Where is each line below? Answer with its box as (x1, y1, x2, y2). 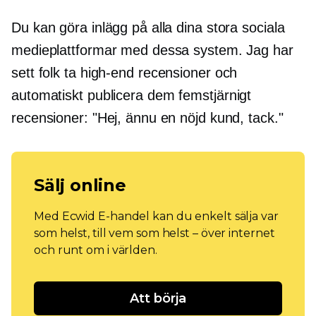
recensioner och (133, 65, 238, 81)
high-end (80, 65, 134, 81)
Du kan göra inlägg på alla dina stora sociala (11, 20, 285, 36)
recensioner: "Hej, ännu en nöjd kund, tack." (11, 110, 284, 126)
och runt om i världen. (34, 243, 157, 257)
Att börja (130, 291, 186, 307)
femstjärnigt (178, 87, 252, 104)
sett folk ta (11, 65, 80, 81)
